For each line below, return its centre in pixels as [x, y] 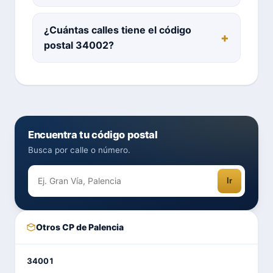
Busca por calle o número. [79, 150]
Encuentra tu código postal [93, 134]
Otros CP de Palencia [80, 227]
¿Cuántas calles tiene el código [118, 30]
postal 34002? [79, 45]
